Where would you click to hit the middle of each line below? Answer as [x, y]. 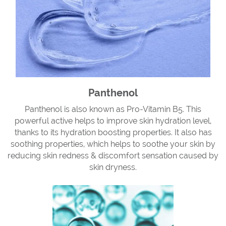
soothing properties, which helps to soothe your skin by [113, 144]
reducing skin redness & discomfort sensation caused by [113, 156]
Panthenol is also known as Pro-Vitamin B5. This [113, 109]
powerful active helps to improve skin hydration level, [113, 121]
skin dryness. [113, 167]
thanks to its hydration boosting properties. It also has [113, 132]
